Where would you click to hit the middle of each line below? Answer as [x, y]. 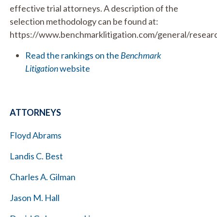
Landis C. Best [36, 156]
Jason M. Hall [35, 198]
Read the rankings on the [73, 55]
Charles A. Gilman [43, 177]
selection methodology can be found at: [84, 21]
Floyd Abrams [36, 135]
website [74, 68]
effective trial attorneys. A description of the [94, 8]
